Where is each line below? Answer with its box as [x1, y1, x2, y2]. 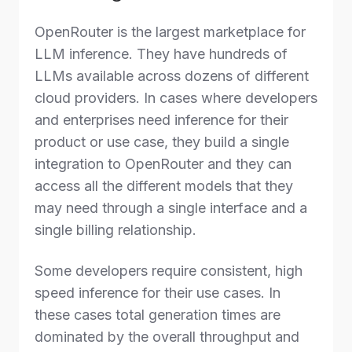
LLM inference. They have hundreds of [35, 46, 288, 62]
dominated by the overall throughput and [35, 328, 299, 345]
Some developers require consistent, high [35, 262, 302, 279]
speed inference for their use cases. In [35, 284, 280, 301]
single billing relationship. [35, 222, 196, 238]
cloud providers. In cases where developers [35, 90, 317, 106]
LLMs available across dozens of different [35, 68, 309, 84]
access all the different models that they [35, 178, 293, 194]
